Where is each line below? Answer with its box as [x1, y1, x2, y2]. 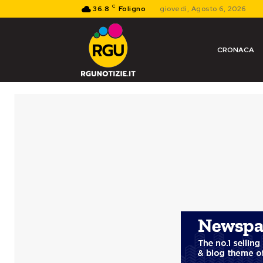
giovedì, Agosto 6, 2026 [160, 4, 246, 14]
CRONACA [217, 45, 254, 55]
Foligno [118, 4, 146, 14]
